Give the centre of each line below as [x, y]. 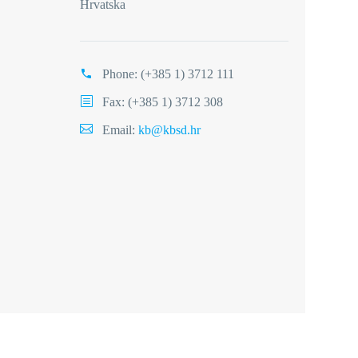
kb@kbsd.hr [169, 130]
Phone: [121, 74]
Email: [120, 130]
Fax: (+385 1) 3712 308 [163, 102]
